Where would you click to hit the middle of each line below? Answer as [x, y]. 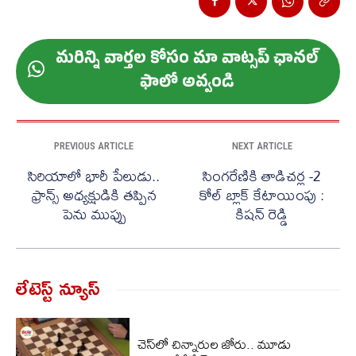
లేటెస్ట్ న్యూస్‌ [58, 287]
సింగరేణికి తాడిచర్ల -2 [262, 176]
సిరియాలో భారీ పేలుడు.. [94, 176]
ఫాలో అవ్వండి [186, 84]
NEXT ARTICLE [262, 145]
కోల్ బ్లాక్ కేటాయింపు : [262, 195]
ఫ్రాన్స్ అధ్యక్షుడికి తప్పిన [94, 195]
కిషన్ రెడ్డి [262, 214]
